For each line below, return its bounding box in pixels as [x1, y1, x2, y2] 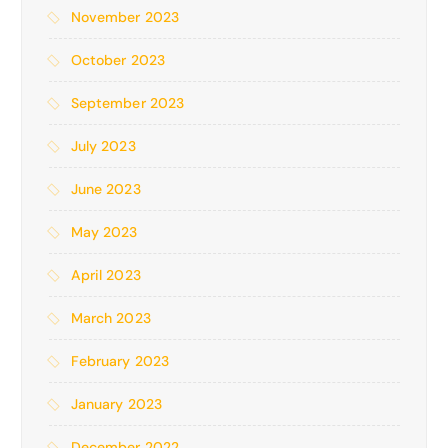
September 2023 [70, 94, 185, 113]
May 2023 [70, 223, 138, 242]
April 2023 [70, 266, 141, 285]
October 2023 [70, 51, 166, 70]
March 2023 [70, 309, 151, 328]
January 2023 [70, 395, 163, 414]
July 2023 [70, 137, 136, 156]
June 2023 [70, 180, 141, 199]
